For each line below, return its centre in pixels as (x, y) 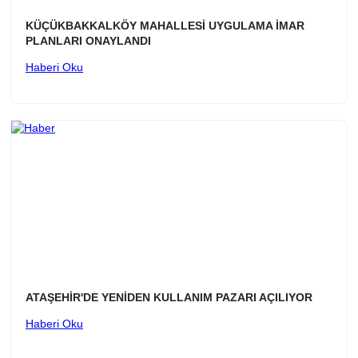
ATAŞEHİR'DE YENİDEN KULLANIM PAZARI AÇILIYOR (169, 298)
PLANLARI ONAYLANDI (88, 41)
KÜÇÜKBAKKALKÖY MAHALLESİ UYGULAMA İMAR (165, 26)
